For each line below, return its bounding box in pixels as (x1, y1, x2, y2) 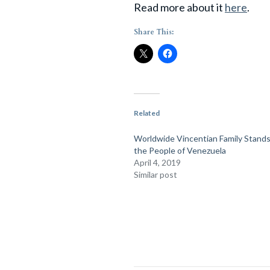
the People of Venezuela (134, 145, 226, 155)
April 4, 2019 (134, 157, 181, 168)
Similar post (134, 169, 177, 180)
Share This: (134, 27, 174, 37)
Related (134, 108, 160, 118)
